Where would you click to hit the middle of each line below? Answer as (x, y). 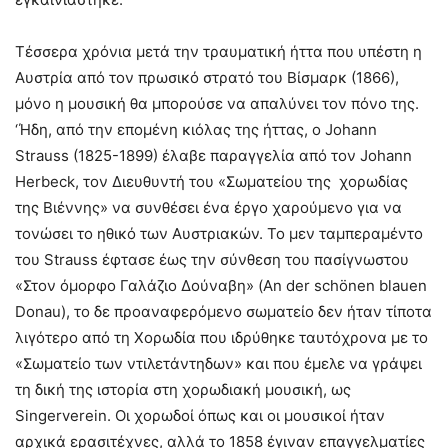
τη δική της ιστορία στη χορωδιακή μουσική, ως (183, 390)
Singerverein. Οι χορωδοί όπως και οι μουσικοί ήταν (200, 416)
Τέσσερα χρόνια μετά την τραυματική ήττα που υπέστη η (218, 52)
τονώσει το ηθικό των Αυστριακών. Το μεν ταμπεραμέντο (219, 234)
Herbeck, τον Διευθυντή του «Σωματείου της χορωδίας (211, 182)
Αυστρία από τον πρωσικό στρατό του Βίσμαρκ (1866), (207, 78)
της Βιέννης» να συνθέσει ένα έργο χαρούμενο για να (208, 208)
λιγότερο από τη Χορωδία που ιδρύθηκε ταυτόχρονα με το (221, 338)
